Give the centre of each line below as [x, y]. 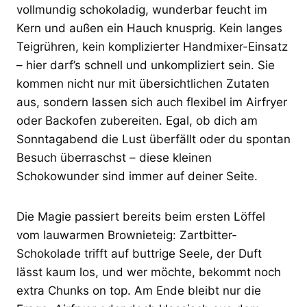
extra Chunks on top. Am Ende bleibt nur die [139, 290]
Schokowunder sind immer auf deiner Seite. [137, 176]
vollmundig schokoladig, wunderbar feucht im [142, 9]
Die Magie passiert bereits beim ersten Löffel [141, 216]
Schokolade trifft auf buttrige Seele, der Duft [139, 253]
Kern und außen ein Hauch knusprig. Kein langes [149, 28]
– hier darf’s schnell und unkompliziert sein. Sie [146, 65]
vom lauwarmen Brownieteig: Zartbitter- [127, 235]
